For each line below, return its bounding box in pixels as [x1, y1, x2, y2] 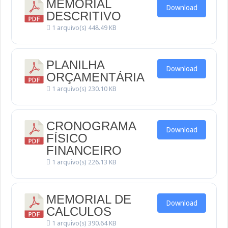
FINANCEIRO [46, 144, 122, 157]
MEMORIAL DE [46, 192, 132, 206]
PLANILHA [46, 58, 105, 72]
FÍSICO [46, 131, 88, 145]
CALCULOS [46, 205, 112, 218]
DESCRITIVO [46, 9, 122, 23]
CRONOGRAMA [46, 119, 136, 133]
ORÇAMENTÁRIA [46, 70, 145, 84]
